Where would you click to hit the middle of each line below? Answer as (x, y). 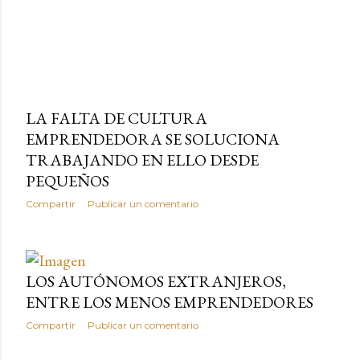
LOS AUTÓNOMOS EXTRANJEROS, (156, 282)
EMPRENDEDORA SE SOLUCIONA (153, 139)
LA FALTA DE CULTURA (117, 119)
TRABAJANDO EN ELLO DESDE (142, 160)
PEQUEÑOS (67, 181)
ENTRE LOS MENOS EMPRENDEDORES (170, 303)
